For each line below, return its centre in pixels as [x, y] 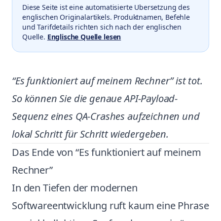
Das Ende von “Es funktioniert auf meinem [107, 152]
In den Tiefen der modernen [75, 188]
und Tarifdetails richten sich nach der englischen [102, 27]
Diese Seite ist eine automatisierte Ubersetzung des [106, 7]
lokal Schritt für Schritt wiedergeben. [90, 134]
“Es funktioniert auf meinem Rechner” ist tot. [107, 81]
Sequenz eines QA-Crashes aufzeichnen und [106, 116]
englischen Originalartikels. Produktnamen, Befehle [106, 17]
